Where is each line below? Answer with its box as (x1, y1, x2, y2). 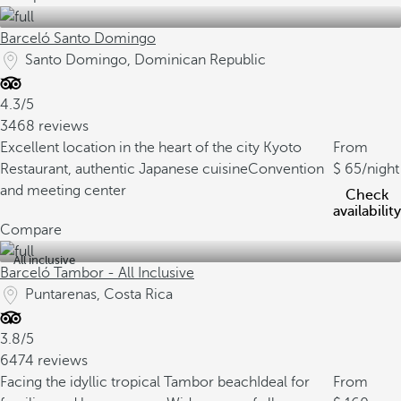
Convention (248, 161, 324, 177)
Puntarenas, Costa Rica (25, 286, 173, 303)
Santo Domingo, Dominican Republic (25, 52, 266, 68)
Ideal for (257, 374, 310, 390)
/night (362, 161, 399, 177)
